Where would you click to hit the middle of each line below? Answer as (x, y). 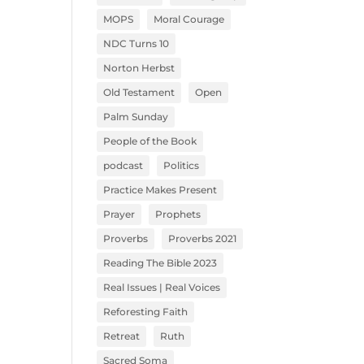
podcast (123, 165)
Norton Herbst (139, 68)
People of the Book (150, 141)
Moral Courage (189, 19)
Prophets (178, 214)
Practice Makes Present (160, 190)
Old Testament (139, 92)
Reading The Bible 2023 (160, 263)
